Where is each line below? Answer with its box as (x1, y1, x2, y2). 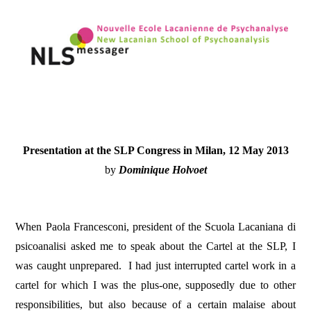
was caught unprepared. (15, 259, 121, 271)
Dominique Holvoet (118, 163, 207, 176)
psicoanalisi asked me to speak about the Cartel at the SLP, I (15, 239, 296, 252)
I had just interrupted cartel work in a (128, 259, 296, 271)
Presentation (22, 144, 82, 156)
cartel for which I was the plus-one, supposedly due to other (15, 278, 296, 291)
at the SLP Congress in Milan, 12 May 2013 (81, 144, 289, 156)
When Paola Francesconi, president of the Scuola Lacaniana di (15, 220, 296, 233)
